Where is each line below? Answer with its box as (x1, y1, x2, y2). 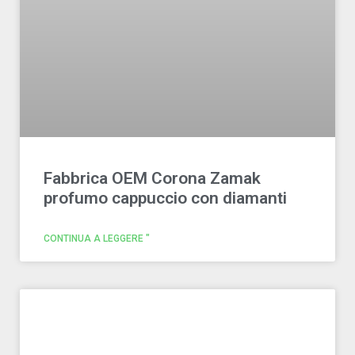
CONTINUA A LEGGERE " (44, 233, 150, 244)
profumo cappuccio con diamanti (44, 189, 287, 208)
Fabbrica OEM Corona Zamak (44, 169, 261, 188)
